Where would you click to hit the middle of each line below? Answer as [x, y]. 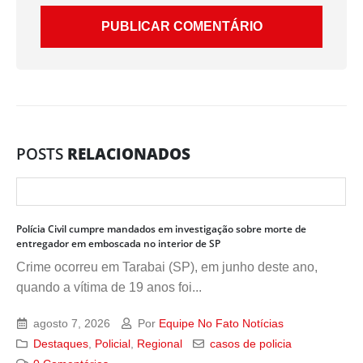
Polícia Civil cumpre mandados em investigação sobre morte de [161, 229]
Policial [113, 344]
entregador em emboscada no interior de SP [118, 244]
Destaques [61, 344]
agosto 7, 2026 [70, 324]
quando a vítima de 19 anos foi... [109, 288]
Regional [160, 344]
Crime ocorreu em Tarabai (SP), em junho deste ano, [167, 267]
